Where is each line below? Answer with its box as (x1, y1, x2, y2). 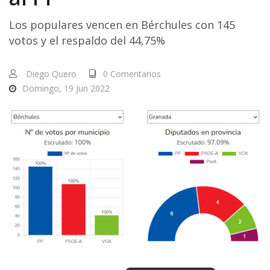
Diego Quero (26, 67, 77, 80)
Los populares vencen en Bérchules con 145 (9, 17, 235, 32)
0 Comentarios (103, 67, 161, 80)
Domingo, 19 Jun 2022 (22, 82, 110, 94)
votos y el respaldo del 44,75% (9, 33, 165, 48)
